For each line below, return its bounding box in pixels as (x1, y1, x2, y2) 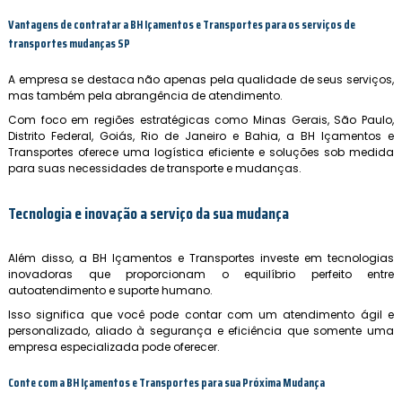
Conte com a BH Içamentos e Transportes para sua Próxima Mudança (8, 372, 325, 392)
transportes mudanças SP (8, 34, 130, 54)
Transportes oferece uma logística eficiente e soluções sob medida (8, 144, 394, 160)
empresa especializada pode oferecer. (8, 338, 220, 354)
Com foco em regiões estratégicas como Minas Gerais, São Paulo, (8, 111, 394, 127)
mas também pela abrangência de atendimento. (8, 87, 283, 103)
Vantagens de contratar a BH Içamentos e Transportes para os (8, 15, 301, 35)
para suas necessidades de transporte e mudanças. (8, 160, 301, 176)
